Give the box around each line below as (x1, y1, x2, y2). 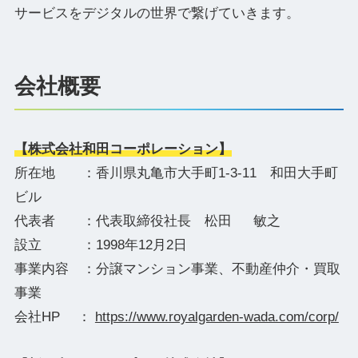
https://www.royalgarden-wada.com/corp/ (94, 308, 339, 324)
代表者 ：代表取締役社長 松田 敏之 (14, 213, 280, 229)
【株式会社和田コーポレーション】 (14, 141, 232, 157)
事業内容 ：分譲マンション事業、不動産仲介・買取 (14, 261, 340, 276)
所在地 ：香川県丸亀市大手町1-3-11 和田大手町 (14, 165, 338, 181)
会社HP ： (14, 308, 95, 324)
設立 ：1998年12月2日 (14, 237, 187, 253)
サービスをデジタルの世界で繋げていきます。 (14, 6, 300, 22)
